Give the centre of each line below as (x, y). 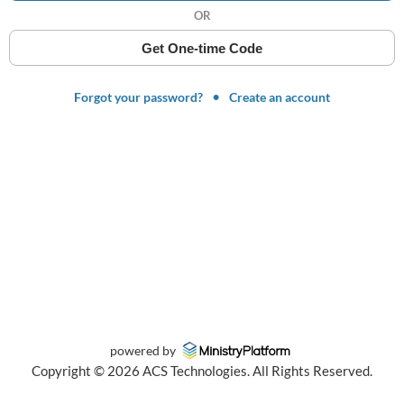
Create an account (280, 97)
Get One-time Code (202, 48)
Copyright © (69, 371)
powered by (143, 350)
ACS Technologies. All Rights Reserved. (256, 371)
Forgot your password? (138, 97)
